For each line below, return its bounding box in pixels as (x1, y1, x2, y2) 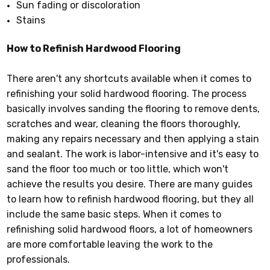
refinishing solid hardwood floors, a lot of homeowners (7, 224, 253, 236)
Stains (16, 14, 46, 26)
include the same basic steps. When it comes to (7, 209, 222, 221)
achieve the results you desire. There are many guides (7, 178, 253, 190)
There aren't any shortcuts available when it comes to (7, 73, 252, 85)
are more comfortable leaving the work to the (7, 239, 213, 251)
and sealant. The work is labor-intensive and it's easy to (7, 148, 259, 160)
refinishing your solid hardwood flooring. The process (7, 88, 247, 100)
